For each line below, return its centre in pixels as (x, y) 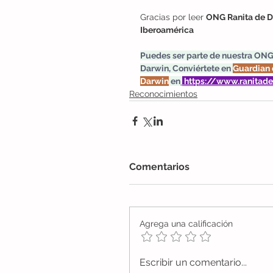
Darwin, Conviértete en (186, 68)
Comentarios (159, 166)
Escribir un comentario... (193, 262)
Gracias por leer (173, 17)
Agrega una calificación (186, 223)
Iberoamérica (167, 30)
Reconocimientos (163, 94)
